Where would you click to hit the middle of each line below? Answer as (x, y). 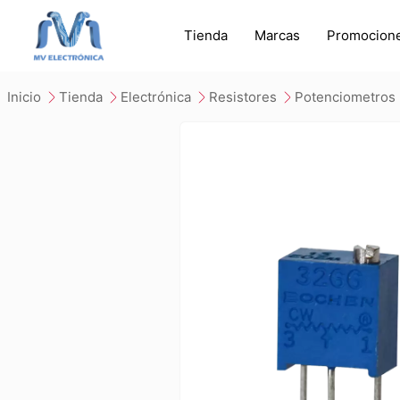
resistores (247, 96)
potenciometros (349, 96)
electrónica (159, 96)
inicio (25, 96)
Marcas (277, 35)
